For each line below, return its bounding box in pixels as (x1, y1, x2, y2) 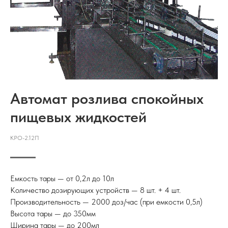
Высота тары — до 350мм (10, 209, 96, 219)
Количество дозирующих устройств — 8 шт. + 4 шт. (10, 185, 181, 195)
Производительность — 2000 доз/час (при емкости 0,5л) (10, 197, 203, 207)
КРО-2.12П (10, 134, 39, 142)
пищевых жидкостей (10, 107, 147, 126)
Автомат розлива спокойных (10, 89, 204, 108)
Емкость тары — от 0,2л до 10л (10, 174, 114, 184)
